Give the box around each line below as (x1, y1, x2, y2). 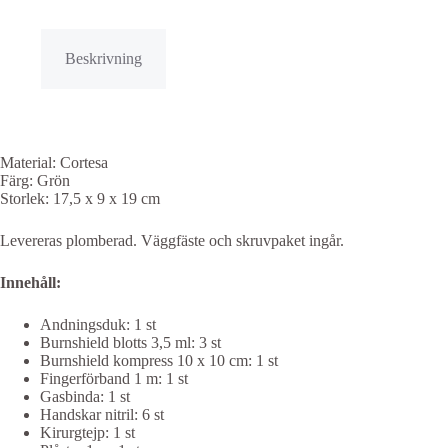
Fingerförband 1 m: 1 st (40, 369, 188, 387)
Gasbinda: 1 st (40, 387, 130, 405)
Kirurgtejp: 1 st (40, 423, 135, 441)
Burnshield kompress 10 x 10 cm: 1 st (40, 351, 278, 369)
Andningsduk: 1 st (40, 315, 156, 333)
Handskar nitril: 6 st (40, 405, 164, 423)
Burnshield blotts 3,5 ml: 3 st (40, 333, 221, 351)
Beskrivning (65, 49, 142, 67)
